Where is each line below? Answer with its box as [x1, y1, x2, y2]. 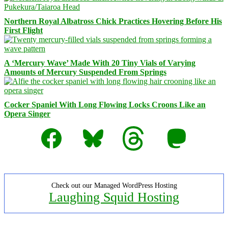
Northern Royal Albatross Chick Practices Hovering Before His [4, 16, 222, 25]
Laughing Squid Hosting [49, 189, 179, 205]
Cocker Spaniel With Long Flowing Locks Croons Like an [4, 100, 206, 109]
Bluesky [80, 125, 107, 134]
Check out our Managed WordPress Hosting [51, 181, 177, 189]
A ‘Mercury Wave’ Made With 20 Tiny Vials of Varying [4, 58, 195, 67]
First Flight [4, 25, 43, 35]
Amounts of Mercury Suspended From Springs [4, 67, 166, 76]
